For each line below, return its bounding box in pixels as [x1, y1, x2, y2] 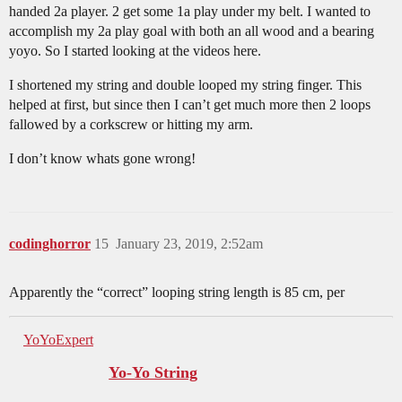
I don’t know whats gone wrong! [9, 151, 196, 167]
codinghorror [9, 236, 91, 252]
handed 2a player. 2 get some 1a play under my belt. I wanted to [9, 4, 371, 20]
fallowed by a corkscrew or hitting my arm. [9, 117, 253, 133]
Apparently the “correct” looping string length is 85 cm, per [9, 284, 345, 301]
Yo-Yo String [109, 363, 198, 382]
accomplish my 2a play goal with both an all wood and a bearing [9, 23, 374, 39]
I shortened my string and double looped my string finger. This [9, 77, 362, 93]
